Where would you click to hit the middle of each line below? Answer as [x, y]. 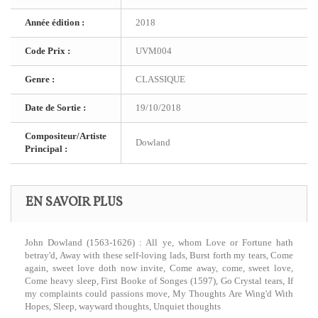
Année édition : [55, 22]
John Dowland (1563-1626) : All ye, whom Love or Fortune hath [159, 242]
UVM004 [154, 51]
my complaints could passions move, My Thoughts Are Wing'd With [159, 294]
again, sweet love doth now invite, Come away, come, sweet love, [159, 268]
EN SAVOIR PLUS [74, 203]
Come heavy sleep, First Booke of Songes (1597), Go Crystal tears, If [159, 281]
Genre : [40, 79]
